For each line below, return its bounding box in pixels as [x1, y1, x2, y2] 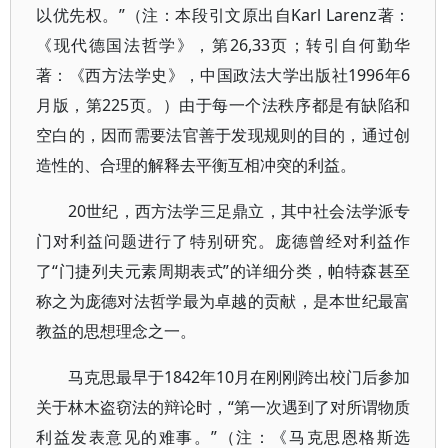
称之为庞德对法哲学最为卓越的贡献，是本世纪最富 [36, 290, 411, 312]
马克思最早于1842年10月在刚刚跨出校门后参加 [68, 366, 411, 388]
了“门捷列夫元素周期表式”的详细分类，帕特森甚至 [36, 260, 411, 282]
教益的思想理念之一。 [36, 320, 196, 342]
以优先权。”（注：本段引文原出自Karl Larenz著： [36, 4, 411, 26]
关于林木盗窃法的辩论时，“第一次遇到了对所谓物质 [36, 396, 411, 418]
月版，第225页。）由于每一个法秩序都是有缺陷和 [36, 94, 411, 116]
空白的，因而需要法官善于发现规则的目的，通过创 [36, 124, 411, 146]
